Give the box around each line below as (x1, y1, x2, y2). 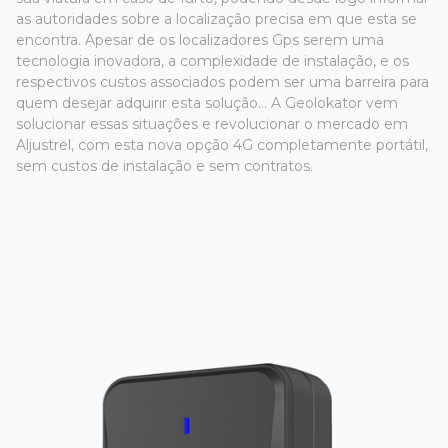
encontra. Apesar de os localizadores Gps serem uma (16, 31, 384, 49)
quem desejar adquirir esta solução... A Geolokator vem (16, 94, 398, 112)
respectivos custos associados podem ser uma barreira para (16, 73, 429, 91)
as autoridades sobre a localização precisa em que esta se (16, 10, 417, 28)
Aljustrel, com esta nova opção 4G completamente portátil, (16, 136, 428, 154)
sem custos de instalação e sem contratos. (16, 157, 321, 175)
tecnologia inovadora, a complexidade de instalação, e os (16, 52, 409, 70)
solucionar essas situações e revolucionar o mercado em (16, 115, 408, 133)
